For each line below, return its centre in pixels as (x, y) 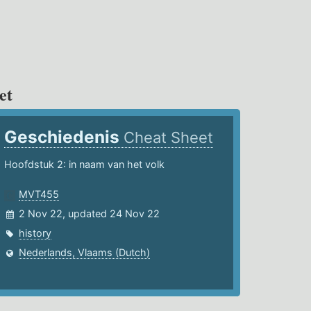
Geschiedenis (64, 137)
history (35, 233)
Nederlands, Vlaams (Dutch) (85, 253)
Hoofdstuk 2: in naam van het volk (85, 165)
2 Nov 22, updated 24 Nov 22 (90, 214)
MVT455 (39, 194)
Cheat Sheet (169, 138)
